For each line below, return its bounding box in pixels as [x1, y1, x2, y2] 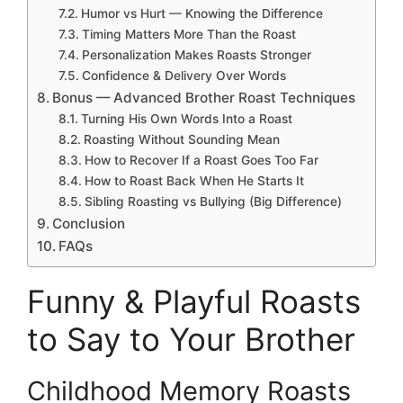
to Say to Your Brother [27, 320, 355, 359]
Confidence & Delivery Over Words [81, 68, 286, 84]
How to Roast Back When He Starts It [84, 174, 304, 189]
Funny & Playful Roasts [27, 282, 361, 321]
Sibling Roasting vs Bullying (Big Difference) [84, 194, 342, 210]
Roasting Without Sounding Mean [83, 132, 280, 148]
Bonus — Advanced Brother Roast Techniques [52, 89, 356, 107]
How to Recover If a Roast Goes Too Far [84, 153, 318, 168]
